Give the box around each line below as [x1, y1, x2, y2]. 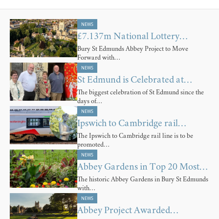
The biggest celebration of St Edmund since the [77, 89, 204, 96]
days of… [77, 98, 102, 105]
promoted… [77, 141, 109, 149]
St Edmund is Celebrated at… [77, 75, 192, 86]
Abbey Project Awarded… [77, 205, 178, 216]
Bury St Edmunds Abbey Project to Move [77, 45, 188, 53]
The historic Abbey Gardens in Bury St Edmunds [77, 176, 208, 183]
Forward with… [77, 54, 120, 62]
